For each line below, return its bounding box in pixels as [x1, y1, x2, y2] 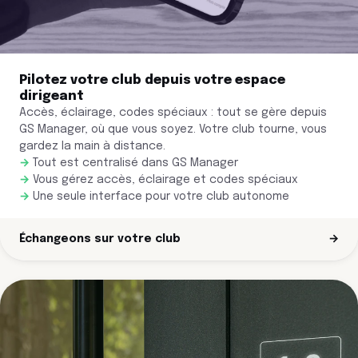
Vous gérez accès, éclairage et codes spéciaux [32, 174, 298, 186]
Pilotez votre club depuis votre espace [19, 74, 285, 88]
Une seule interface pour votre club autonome [32, 191, 289, 203]
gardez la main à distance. [19, 141, 165, 153]
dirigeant [19, 89, 84, 104]
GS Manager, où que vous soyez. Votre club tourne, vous [19, 124, 327, 136]
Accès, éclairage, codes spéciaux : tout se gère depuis [19, 107, 327, 119]
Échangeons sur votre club [19, 233, 181, 245]
